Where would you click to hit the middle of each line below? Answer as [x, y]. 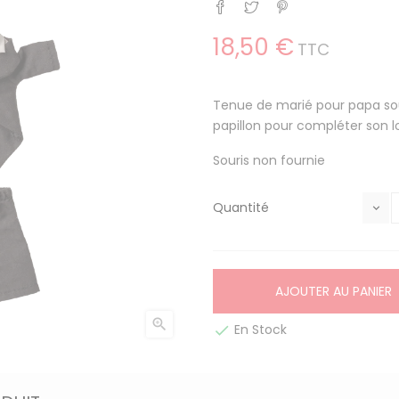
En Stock [259, 330]
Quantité [241, 208]
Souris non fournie [269, 160]
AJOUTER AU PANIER [334, 291]
